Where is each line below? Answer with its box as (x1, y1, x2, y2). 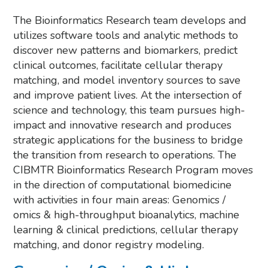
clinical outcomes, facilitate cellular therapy (13, 58, 223, 72)
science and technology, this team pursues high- (13, 103, 246, 117)
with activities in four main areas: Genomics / (13, 193, 226, 207)
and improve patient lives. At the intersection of (13, 88, 242, 102)
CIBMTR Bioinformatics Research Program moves (13, 163, 254, 177)
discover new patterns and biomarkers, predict (13, 43, 238, 57)
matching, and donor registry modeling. (13, 237, 205, 252)
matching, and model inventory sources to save (13, 73, 241, 87)
